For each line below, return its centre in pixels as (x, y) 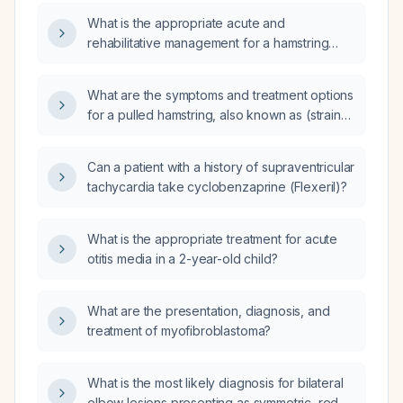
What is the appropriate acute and (186, 23)
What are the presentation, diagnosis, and (209, 311)
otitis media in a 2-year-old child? (183, 259)
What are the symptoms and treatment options (221, 95)
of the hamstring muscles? (162, 134)
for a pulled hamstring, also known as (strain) (217, 115)
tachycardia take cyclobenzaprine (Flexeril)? (217, 187)
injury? (106, 63)
